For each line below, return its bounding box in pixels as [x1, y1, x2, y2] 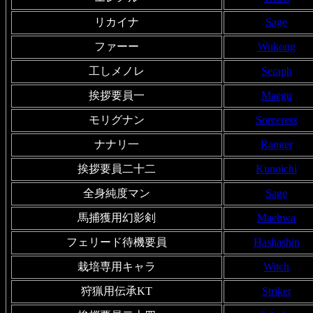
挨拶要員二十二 [78, 163, 156, 175]
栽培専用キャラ [78, 261, 156, 273]
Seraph [261, 65, 292, 78]
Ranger [260, 138, 293, 151]
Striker [261, 285, 291, 298]
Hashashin [253, 236, 300, 249]
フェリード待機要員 [66, 236, 167, 249]
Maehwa [257, 212, 296, 224]
